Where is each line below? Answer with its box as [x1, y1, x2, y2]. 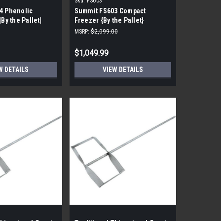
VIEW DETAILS [102, 66, 143, 74]
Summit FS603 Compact [74, 7, 146, 15]
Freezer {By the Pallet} [74, 16, 144, 25]
